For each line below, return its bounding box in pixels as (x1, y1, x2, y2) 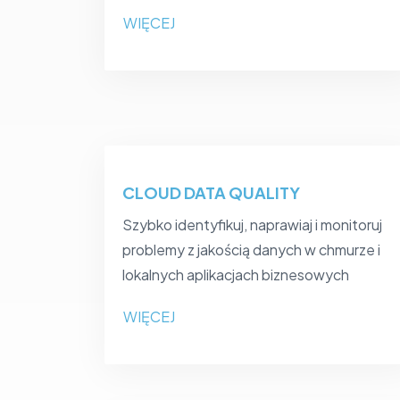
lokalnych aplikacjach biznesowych (122, 265, 349, 285)
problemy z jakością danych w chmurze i (122, 240, 380, 260)
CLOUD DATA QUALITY (122, 182, 300, 204)
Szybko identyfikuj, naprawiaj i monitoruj (122, 215, 382, 235)
